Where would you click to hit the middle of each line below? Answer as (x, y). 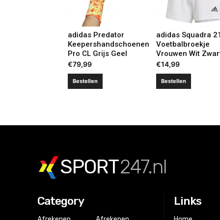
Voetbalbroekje (183, 44)
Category (61, 201)
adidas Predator (96, 35)
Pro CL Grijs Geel (97, 53)
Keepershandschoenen (109, 44)
